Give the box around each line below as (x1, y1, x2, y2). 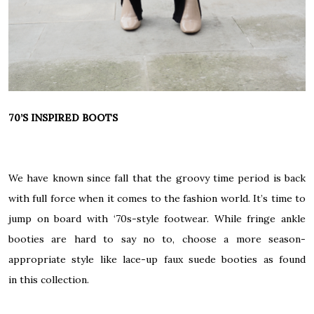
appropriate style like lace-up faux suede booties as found (8, 253, 306, 266)
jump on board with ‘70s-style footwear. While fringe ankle (8, 212, 306, 226)
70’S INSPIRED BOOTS (8, 111, 118, 125)
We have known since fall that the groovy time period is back (8, 172, 306, 185)
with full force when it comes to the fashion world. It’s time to (8, 192, 306, 205)
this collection (20, 273, 87, 287)
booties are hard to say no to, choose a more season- (8, 233, 306, 246)
